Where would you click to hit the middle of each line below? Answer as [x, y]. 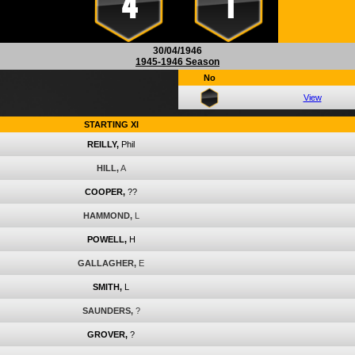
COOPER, [105, 192]
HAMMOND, [107, 216]
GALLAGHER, [107, 263]
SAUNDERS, [107, 311]
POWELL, [107, 239]
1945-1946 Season [177, 62]
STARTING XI [111, 124]
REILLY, [103, 144]
